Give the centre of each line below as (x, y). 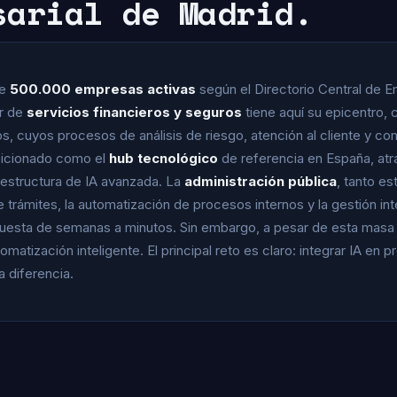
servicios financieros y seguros (134, 112)
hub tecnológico (163, 158)
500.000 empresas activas (103, 89)
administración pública (261, 181)
